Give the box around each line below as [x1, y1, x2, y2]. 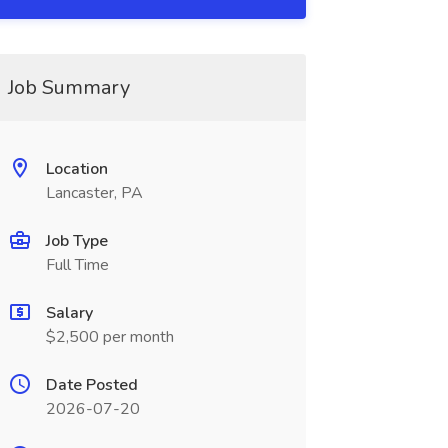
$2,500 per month [45, 326, 174, 348]
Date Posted [45, 374, 138, 396]
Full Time [45, 254, 109, 276]
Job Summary [7, 74, 130, 101]
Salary [45, 302, 93, 324]
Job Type [45, 230, 108, 252]
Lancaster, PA [45, 182, 143, 204]
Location [45, 158, 108, 180]
